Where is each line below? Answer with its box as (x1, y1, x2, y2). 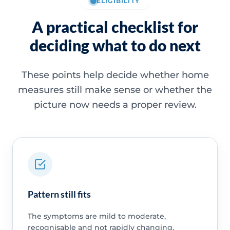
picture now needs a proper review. (33, 99, 197, 110)
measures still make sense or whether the (18, 84, 212, 95)
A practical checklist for (32, 17, 198, 36)
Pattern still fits (27, 188, 91, 200)
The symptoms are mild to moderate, (27, 212, 166, 221)
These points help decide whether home (21, 69, 209, 81)
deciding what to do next (29, 35, 201, 54)
